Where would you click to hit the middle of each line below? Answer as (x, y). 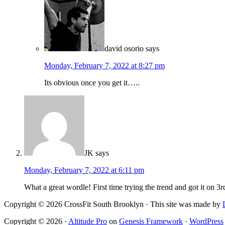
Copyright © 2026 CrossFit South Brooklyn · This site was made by (113, 204)
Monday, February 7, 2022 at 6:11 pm (84, 170)
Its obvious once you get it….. (92, 83)
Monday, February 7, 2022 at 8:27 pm (104, 66)
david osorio (124, 49)
